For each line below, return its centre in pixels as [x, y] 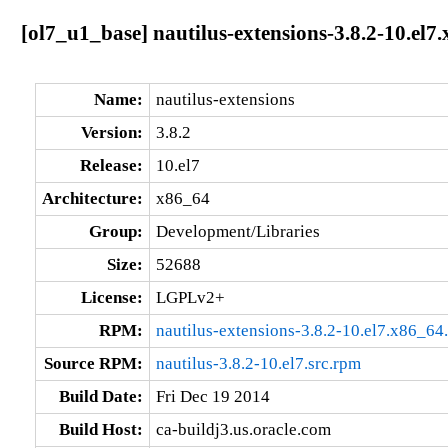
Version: [111, 132]
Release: [111, 165]
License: [111, 297]
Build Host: [100, 429]
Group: [115, 231]
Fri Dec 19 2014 [212, 396]
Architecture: [92, 198]
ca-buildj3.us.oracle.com [243, 429]
